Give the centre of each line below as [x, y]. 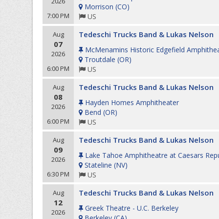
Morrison [99, 7]
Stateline [98, 165]
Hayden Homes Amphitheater [132, 102]
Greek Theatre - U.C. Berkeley [132, 208]
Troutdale [100, 59]
